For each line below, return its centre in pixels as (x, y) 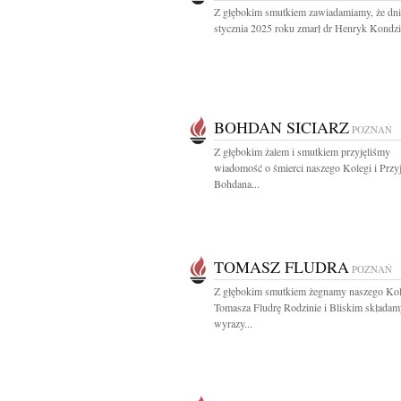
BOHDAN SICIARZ (282, 127)
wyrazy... (233, 323)
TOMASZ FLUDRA (282, 267)
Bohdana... (237, 183)
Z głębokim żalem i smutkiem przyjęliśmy (302, 151)
